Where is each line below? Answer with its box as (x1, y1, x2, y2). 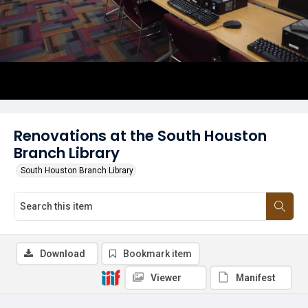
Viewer (151, 272, 181, 283)
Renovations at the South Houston (14, 125, 267, 146)
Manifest (236, 272, 276, 283)
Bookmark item (123, 248, 192, 259)
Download (40, 248, 85, 259)
